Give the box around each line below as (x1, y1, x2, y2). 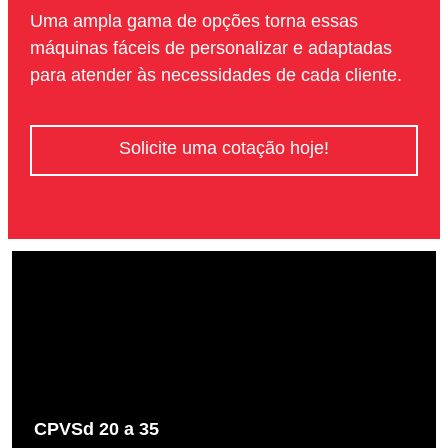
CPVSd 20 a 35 (33, 419, 159, 440)
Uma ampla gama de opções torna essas (29, 10, 358, 31)
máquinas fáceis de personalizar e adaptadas (29, 37, 392, 58)
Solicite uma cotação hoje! (119, 137, 329, 158)
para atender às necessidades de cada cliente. (29, 64, 402, 85)
